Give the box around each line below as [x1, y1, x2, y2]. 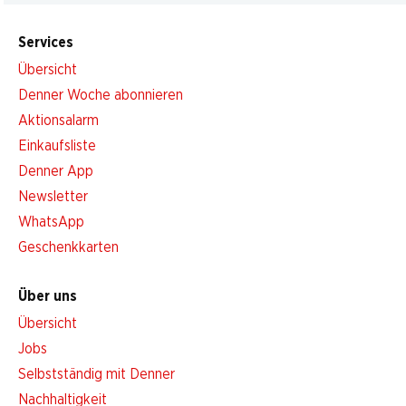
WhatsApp [18, 215, 84, 229]
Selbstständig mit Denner [18, 367, 175, 382]
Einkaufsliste [18, 139, 96, 153]
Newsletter [18, 189, 88, 204]
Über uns [18, 289, 77, 304]
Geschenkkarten [18, 240, 119, 255]
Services [18, 35, 73, 50]
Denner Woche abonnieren [18, 88, 183, 102]
